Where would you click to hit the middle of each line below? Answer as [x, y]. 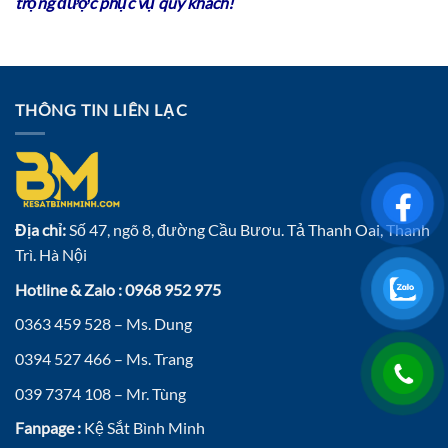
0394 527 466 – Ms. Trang [104, 358]
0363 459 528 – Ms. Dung [103, 324]
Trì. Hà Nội [51, 255]
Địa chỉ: [40, 230]
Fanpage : [48, 428]
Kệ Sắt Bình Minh [143, 428]
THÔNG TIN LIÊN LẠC [101, 109]
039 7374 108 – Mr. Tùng [100, 393]
